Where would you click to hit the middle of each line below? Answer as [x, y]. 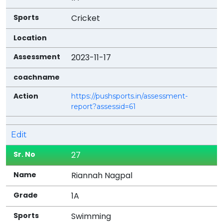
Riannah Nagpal [102, 175]
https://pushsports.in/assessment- [130, 96]
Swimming [91, 216]
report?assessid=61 [104, 106]
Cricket [86, 18]
